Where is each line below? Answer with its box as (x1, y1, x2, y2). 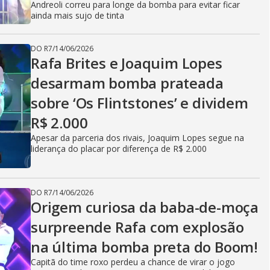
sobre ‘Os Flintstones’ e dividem (31, 93, 248, 113)
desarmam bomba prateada (31, 73, 224, 93)
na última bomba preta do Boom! (31, 237, 258, 257)
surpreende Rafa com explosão (31, 217, 244, 237)
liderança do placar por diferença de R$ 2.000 (31, 143, 207, 154)
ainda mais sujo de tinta (31, 10, 124, 21)
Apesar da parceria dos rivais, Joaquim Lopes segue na (31, 132, 244, 143)
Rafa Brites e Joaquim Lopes (31, 53, 222, 73)
